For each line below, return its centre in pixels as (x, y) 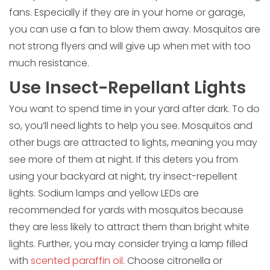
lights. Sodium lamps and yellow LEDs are (104, 193)
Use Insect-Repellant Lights (127, 88)
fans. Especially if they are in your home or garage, (127, 13)
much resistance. (49, 63)
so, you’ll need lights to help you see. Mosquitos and (131, 126)
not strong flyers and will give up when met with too (130, 46)
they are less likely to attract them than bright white (129, 227)
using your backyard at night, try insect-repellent (123, 177)
